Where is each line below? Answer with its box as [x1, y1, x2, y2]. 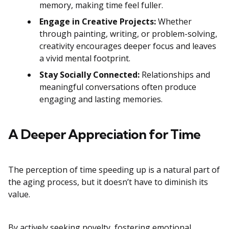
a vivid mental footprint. [39, 53, 132, 64]
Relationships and [140, 69, 210, 81]
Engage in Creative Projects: [39, 16, 156, 28]
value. [8, 189, 30, 200]
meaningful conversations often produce [39, 81, 196, 93]
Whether [156, 16, 192, 28]
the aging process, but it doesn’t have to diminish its [8, 176, 208, 188]
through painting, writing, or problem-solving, [39, 28, 217, 40]
